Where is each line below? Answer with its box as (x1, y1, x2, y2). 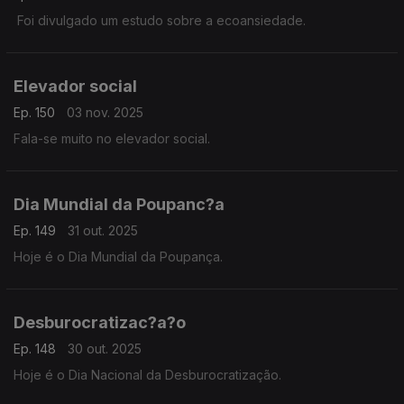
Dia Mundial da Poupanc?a (14, 195, 225, 214)
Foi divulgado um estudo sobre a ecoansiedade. (14, 13, 306, 28)
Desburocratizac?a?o (14, 313, 186, 332)
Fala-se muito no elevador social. (14, 131, 210, 146)
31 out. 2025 (68, 223, 138, 238)
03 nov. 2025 (67, 105, 143, 120)
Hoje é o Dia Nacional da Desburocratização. (14, 367, 281, 382)
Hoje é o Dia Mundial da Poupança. (14, 249, 223, 264)
